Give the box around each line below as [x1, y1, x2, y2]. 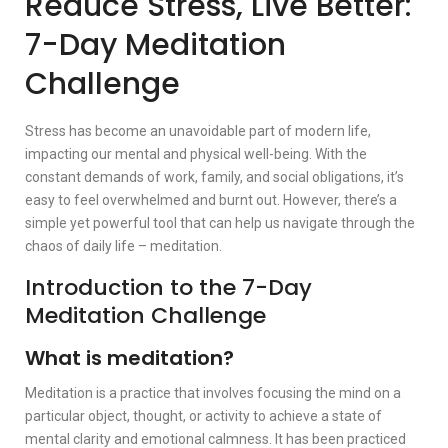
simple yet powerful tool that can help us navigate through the [25, 214, 415, 231]
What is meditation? [25, 343, 234, 372]
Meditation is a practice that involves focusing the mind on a [25, 384, 401, 401]
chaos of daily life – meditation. [25, 237, 222, 254]
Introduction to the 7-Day [25, 271, 312, 303]
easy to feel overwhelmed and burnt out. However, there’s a [25, 191, 397, 208]
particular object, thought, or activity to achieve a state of [25, 407, 382, 424]
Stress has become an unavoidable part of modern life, [25, 122, 371, 139]
